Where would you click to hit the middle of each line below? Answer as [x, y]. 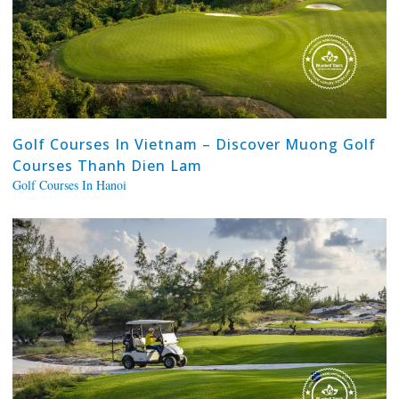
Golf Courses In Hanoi [69, 184]
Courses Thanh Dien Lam [107, 165]
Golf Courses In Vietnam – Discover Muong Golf [194, 144]
